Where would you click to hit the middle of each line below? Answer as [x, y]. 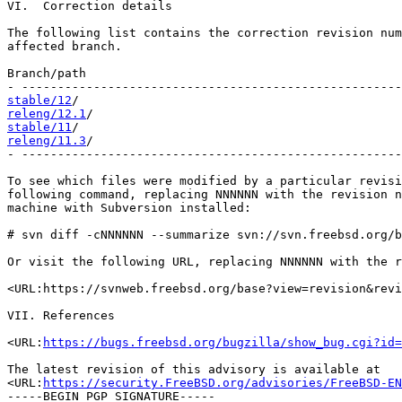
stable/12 [39, 100]
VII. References [61, 315]
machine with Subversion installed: [129, 208]
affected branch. [65, 46]
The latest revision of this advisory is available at [194, 369]
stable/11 [39, 127]
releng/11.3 [47, 140]
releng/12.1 [47, 114]
